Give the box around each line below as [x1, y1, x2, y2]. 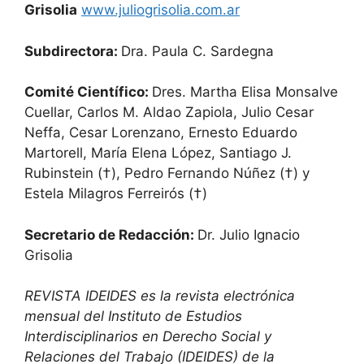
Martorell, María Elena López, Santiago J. [24, 145, 292, 161]
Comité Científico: [24, 84, 152, 100]
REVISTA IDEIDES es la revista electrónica [24, 288, 295, 304]
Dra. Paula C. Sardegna [121, 42, 274, 59]
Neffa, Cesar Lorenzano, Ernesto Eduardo [24, 124, 297, 141]
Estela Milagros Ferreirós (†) [24, 185, 207, 201]
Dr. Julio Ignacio [197, 226, 300, 243]
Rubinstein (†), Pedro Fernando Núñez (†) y [24, 165, 310, 181]
